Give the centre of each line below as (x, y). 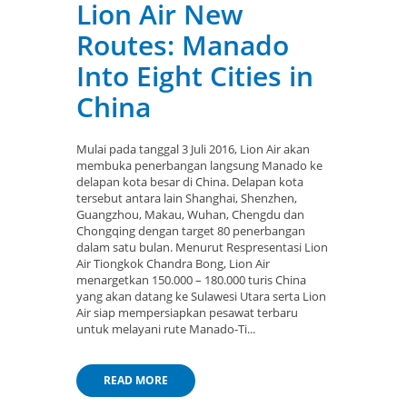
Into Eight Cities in (195, 75)
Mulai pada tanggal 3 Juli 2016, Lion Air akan (193, 149)
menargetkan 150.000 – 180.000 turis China (191, 279)
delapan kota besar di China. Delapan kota (190, 181)
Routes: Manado (183, 45)
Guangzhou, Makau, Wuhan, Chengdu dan (190, 214)
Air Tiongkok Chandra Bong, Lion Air (173, 263)
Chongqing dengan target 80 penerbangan (191, 230)
